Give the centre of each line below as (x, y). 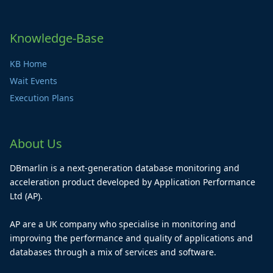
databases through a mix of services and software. (113, 252)
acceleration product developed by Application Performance (133, 182)
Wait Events (34, 81)
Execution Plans (42, 98)
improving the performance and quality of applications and (131, 238)
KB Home (28, 64)
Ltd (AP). (26, 196)
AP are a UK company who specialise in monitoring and (123, 224)
